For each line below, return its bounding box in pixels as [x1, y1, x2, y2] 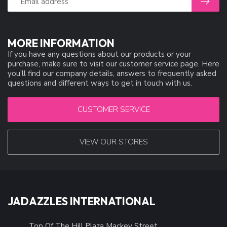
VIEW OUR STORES [79, 136, 148, 147]
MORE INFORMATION [8, 36, 115, 50]
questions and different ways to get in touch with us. [8, 78, 192, 88]
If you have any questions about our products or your [8, 49, 191, 59]
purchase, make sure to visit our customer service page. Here [8, 58, 219, 69]
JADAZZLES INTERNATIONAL [8, 194, 156, 208]
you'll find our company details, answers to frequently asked [8, 68, 216, 79]
